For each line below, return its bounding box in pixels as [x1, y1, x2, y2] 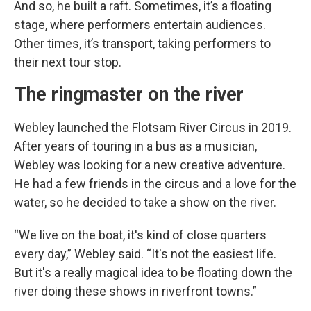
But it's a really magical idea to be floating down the [14, 265, 292, 280]
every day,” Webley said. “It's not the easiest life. [14, 246, 276, 261]
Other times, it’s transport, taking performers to [14, 36, 271, 51]
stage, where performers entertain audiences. [14, 17, 266, 32]
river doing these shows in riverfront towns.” [14, 284, 257, 299]
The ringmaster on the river [14, 83, 244, 106]
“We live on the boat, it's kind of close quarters [14, 228, 267, 242]
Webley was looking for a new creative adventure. [14, 158, 285, 172]
